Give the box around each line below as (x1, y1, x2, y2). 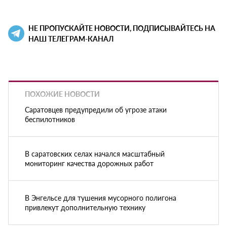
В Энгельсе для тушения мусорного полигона (25, 192, 176, 203)
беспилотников (25, 113, 75, 124)
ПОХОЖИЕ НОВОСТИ (25, 89, 100, 99)
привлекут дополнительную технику (25, 202, 145, 212)
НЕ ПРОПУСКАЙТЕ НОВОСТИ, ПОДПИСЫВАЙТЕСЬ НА (28, 23, 215, 33)
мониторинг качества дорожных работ (25, 158, 154, 168)
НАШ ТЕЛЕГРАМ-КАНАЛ (28, 33, 113, 44)
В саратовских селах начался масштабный (25, 148, 165, 159)
